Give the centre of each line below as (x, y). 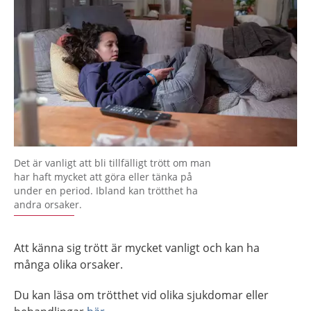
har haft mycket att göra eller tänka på (103, 176)
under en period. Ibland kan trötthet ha (106, 190)
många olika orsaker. (68, 264)
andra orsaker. (48, 204)
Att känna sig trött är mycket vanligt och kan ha (137, 247)
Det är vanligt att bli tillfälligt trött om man (112, 162)
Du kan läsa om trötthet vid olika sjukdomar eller (141, 295)
